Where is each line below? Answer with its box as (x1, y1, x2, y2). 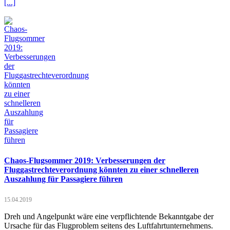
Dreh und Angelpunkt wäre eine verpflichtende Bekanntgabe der (4, 212, 214, 221)
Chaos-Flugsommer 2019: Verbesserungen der (4, 156, 165, 165)
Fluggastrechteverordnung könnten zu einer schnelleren (4, 165, 199, 174)
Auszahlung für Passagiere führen (4, 174, 123, 183)
